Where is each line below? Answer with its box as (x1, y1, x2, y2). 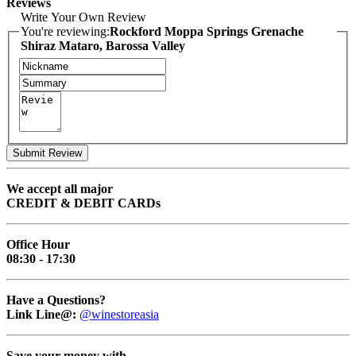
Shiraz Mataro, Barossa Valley (21, 39, 185, 53)
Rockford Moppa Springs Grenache (110, 25, 304, 39)
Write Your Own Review (21, 10, 146, 25)
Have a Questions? (6, 292, 106, 307)
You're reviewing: (21, 25, 110, 39)
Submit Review (13, 146, 82, 159)
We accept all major (6, 181, 113, 195)
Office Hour (6, 237, 70, 251)
